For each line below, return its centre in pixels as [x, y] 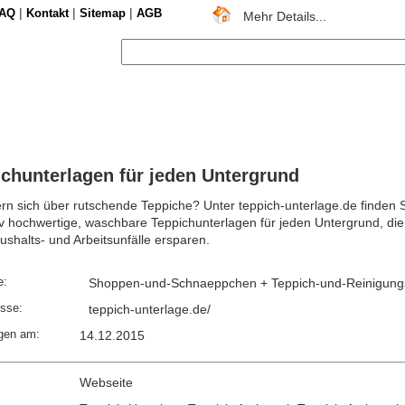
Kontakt [47, 13]
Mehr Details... [279, 16]
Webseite [106, 382]
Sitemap [103, 13]
